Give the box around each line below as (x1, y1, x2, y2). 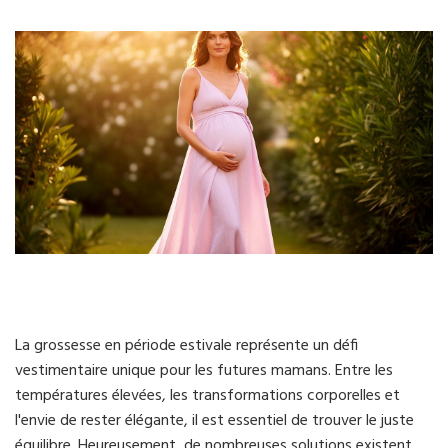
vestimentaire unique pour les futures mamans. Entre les (15, 358, 393, 385)
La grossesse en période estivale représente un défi (15, 333, 358, 360)
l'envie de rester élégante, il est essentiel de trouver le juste (15, 408, 414, 435)
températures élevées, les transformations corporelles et (15, 383, 400, 410)
